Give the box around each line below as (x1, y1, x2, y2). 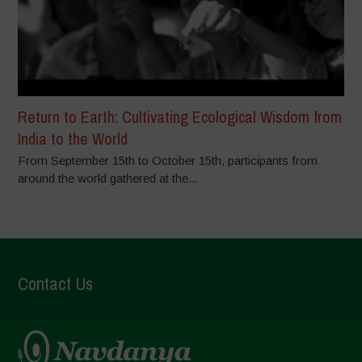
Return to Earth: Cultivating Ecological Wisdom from (18, 106, 343, 128)
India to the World (18, 128, 128, 150)
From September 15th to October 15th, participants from (18, 154, 318, 168)
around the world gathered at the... (18, 171, 199, 186)
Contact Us (18, 271, 94, 297)
